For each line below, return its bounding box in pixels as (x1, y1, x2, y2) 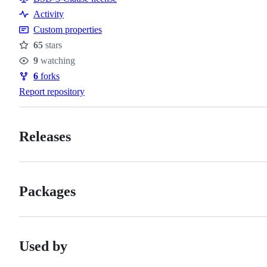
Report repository (19, 86, 85, 97)
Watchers (19, 61, 64, 74)
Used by (19, 238, 67, 254)
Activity (33, 8, 64, 19)
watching (38, 55, 75, 66)
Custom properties (33, 24, 102, 35)
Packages (19, 183, 76, 199)
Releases (19, 128, 71, 144)
